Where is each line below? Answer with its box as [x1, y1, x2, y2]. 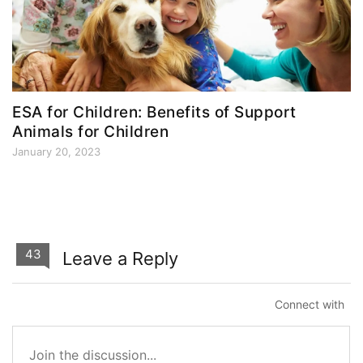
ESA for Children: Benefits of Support [12, 103, 297, 122]
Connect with [275, 297, 344, 312]
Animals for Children [12, 122, 169, 142]
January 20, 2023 [12, 145, 100, 159]
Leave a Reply [58, 248, 178, 270]
